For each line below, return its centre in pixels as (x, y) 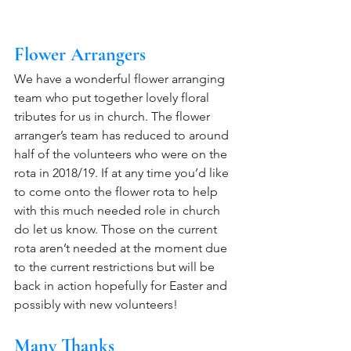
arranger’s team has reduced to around (123, 135)
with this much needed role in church (119, 210)
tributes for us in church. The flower (114, 116)
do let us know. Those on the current (117, 229)
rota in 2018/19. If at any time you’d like (123, 173)
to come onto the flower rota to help (118, 192)
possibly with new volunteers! (96, 304)
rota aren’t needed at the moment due (122, 248)
